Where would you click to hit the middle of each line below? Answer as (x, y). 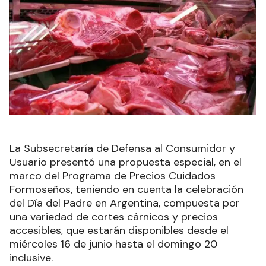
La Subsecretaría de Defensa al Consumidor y (122, 148)
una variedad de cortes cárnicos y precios (114, 216)
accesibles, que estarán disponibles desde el (119, 230)
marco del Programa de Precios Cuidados (113, 175)
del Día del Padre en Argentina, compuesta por (125, 203)
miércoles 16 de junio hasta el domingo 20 (113, 244)
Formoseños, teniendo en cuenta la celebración (126, 189)
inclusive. (33, 257)
